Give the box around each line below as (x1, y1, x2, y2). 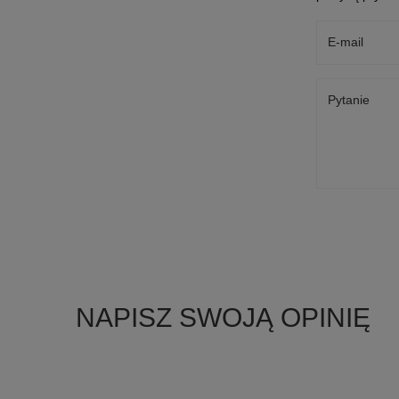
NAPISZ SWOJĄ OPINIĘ (76, 302, 370, 332)
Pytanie (328, 92, 370, 107)
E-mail (328, 34, 363, 49)
